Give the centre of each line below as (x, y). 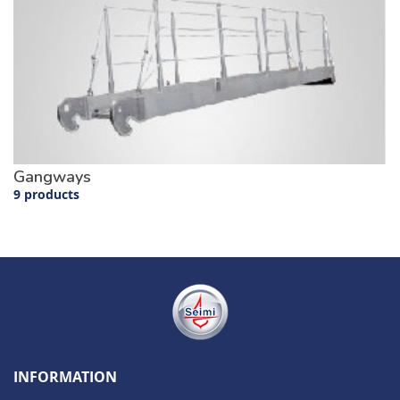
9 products (46, 195)
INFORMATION (65, 377)
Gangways (52, 177)
